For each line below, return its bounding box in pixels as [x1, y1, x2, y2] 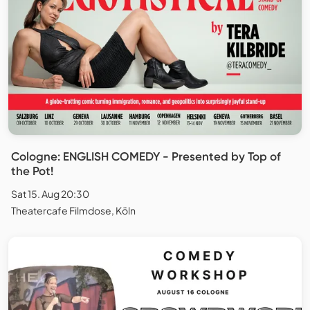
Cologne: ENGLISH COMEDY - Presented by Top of [11, 149, 281, 163]
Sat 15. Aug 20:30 [11, 187, 89, 200]
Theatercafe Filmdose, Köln [11, 203, 136, 217]
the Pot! [11, 163, 53, 178]
